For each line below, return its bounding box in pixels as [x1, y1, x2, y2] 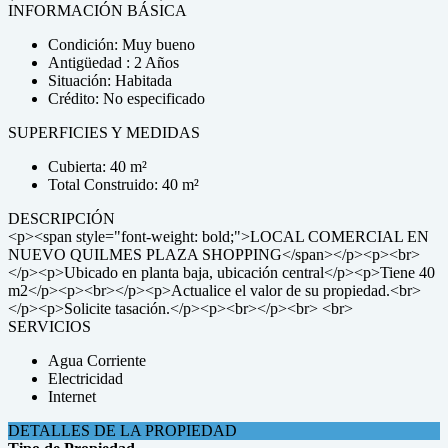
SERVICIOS [8, 318, 91, 335]
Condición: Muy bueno [48, 36, 195, 53]
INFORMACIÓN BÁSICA [8, 2, 187, 19]
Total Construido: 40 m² [48, 176, 199, 193]
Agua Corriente [48, 352, 146, 369]
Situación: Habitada [48, 72, 172, 89]
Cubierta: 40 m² [48, 158, 147, 175]
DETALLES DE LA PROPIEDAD [8, 422, 237, 439]
